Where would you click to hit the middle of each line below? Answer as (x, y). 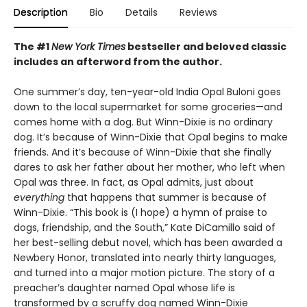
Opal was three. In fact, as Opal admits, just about (134, 182)
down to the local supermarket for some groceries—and (148, 107)
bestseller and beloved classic (206, 47)
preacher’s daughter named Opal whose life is (124, 288)
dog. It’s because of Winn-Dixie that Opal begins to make (151, 137)
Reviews (198, 12)
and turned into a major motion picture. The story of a (144, 273)
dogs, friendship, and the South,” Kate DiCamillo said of (145, 228)
